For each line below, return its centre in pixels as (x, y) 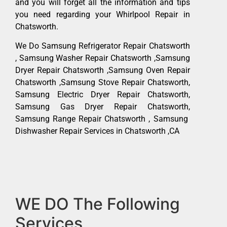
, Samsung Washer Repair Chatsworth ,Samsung (103, 58)
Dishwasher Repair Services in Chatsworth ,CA (97, 131)
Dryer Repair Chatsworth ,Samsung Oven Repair (103, 70)
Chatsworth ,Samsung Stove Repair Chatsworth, (103, 83)
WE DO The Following (98, 204)
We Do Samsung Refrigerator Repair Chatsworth (103, 46)
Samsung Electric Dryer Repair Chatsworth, (103, 95)
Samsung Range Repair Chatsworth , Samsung (103, 119)
